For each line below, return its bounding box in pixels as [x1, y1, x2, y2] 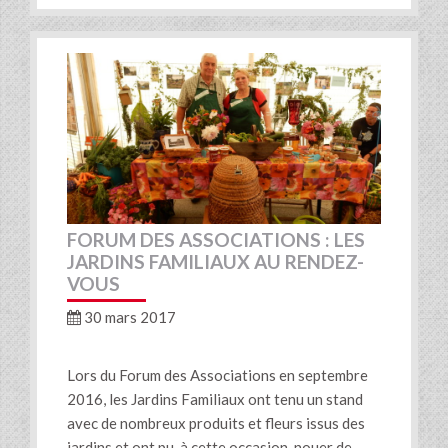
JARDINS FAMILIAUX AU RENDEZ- [67, 250, 364, 274]
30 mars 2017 [81, 308, 176, 327]
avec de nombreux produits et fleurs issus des [67, 414, 365, 433]
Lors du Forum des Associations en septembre [67, 366, 368, 385]
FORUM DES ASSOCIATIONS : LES [67, 228, 365, 252]
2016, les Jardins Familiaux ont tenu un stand [67, 390, 363, 409]
